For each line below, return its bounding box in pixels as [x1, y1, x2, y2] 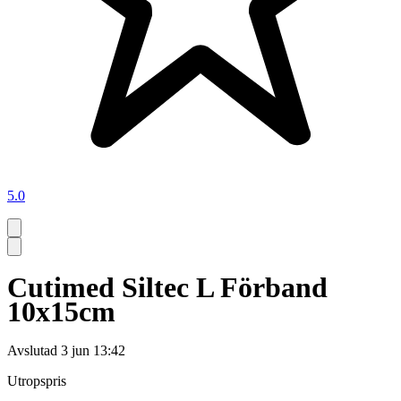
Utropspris [7, 373, 66, 389]
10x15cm [7, 294, 115, 328]
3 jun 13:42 [61, 343, 125, 359]
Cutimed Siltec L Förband [7, 270, 328, 303]
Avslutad [7, 343, 57, 359]
